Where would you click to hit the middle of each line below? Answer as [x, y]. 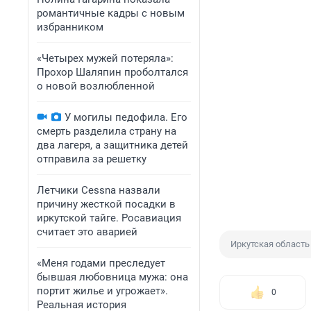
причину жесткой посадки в [106, 204]
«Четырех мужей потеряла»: [105, 58]
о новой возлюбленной [96, 86]
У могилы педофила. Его [126, 117]
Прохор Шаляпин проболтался [112, 72]
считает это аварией [87, 232]
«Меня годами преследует [101, 263]
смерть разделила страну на [107, 131]
